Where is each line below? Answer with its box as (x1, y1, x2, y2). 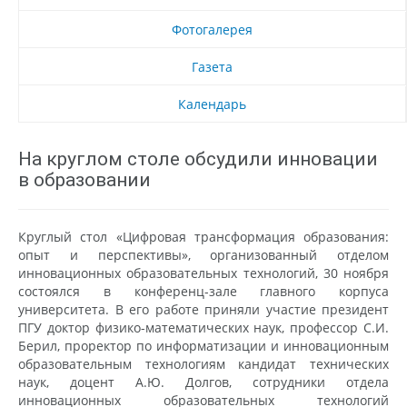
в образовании (18, 168, 151, 191)
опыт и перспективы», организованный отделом (18, 245, 389, 263)
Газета (192, 57, 233, 75)
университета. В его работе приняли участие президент (18, 300, 389, 318)
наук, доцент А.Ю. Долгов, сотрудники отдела (18, 372, 389, 391)
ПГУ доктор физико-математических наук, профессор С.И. (18, 318, 389, 336)
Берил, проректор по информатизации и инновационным (18, 336, 389, 354)
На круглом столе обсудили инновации (18, 147, 378, 170)
